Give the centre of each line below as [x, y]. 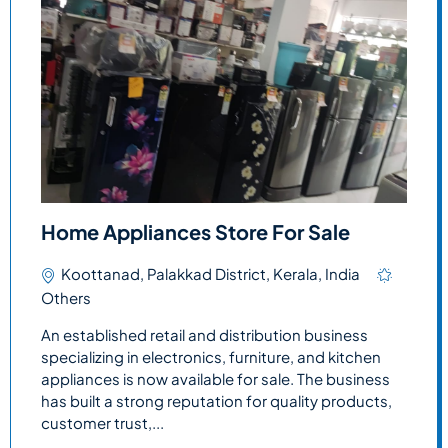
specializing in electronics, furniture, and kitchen [211, 356]
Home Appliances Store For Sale [195, 231]
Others [66, 297]
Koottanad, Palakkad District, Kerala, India [210, 273]
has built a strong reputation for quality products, [216, 400]
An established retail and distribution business [204, 334]
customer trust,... [102, 422]
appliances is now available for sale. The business [215, 378]
